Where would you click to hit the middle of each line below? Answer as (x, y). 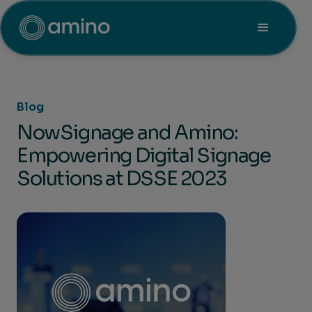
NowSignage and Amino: (127, 133)
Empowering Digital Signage (144, 156)
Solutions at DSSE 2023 (122, 179)
